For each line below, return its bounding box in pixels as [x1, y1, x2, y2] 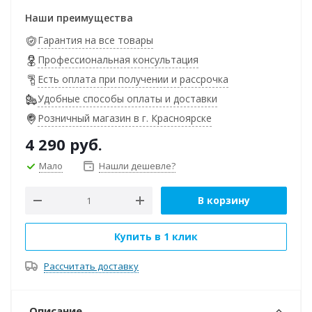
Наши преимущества [25, 11, 133, 24]
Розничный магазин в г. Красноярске [38, 111, 212, 125]
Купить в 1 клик [114, 230, 198, 243]
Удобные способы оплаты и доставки [38, 92, 217, 105]
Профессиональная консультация [38, 53, 198, 66]
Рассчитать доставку [44, 260, 139, 272]
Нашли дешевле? [99, 159, 175, 172]
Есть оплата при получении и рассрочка [38, 72, 228, 86]
